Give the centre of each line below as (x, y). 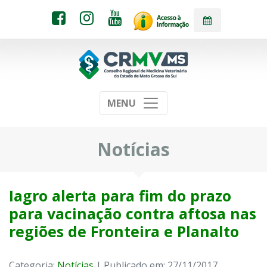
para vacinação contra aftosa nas (133, 214)
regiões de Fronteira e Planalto (124, 232)
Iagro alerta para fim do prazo (120, 196)
